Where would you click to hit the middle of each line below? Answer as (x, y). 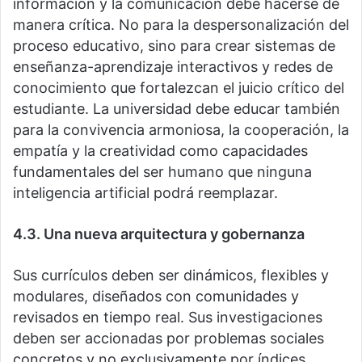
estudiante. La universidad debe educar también (177, 109)
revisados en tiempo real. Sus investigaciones (168, 318)
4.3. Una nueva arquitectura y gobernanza (159, 234)
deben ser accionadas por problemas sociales (168, 339)
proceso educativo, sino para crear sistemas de (174, 46)
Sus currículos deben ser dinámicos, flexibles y (171, 276)
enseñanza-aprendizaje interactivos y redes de (173, 67)
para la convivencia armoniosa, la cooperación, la (181, 130)
